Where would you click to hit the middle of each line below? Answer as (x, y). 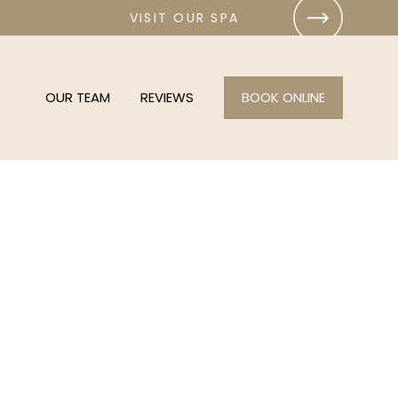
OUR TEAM (78, 97)
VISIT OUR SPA (185, 18)
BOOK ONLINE (283, 97)
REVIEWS (167, 97)
